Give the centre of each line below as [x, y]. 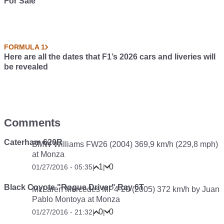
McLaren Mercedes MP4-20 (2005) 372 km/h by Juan [126, 189]
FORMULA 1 [24, 47]
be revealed [26, 67]
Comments [32, 123]
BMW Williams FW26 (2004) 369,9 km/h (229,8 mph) [125, 144]
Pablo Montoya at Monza [76, 199]
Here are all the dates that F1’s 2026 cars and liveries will [110, 57]
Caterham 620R [33, 142]
